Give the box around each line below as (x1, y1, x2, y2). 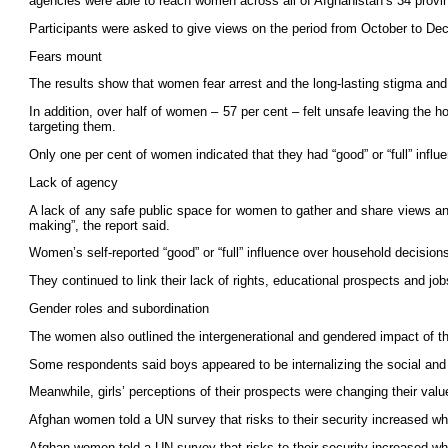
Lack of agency (29, 174, 118, 190)
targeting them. (29, 119, 116, 135)
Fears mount (29, 48, 102, 64)
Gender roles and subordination (29, 300, 209, 316)
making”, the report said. (29, 217, 170, 233)
